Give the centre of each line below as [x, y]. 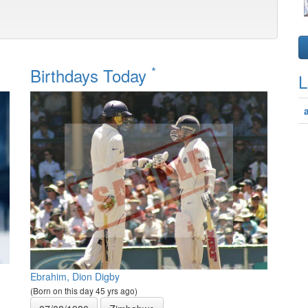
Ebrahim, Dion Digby [75, 276]
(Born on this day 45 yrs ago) [84, 290]
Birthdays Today [91, 75]
